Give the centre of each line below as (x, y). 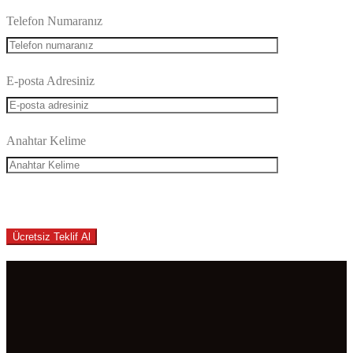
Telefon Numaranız (54, 21)
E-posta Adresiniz (50, 81)
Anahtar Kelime (46, 141)
